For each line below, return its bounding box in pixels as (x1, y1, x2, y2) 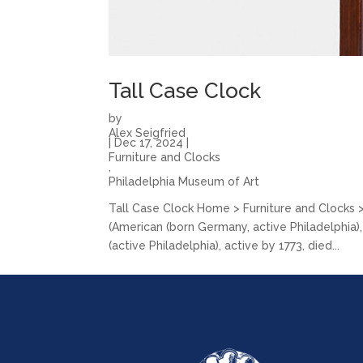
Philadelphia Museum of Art (109, 174, 260, 188)
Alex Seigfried (109, 126, 186, 139)
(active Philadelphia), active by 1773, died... (109, 238, 340, 252)
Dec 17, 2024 (114, 135, 184, 149)
